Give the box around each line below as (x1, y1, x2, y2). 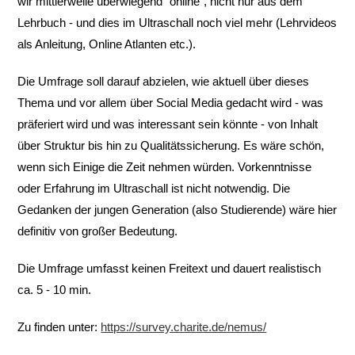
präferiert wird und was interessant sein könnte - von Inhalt (17, 117, 319, 132)
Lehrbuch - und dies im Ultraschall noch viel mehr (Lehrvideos (17, 16, 338, 30)
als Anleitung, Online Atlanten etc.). (17, 37, 197, 52)
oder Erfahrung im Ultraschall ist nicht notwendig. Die (17, 181, 291, 196)
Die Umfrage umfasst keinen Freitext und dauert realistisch (17, 261, 322, 276)
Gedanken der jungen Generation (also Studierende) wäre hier (17, 203, 338, 217)
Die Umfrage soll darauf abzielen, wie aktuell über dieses (17, 74, 310, 89)
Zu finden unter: (17, 320, 101, 334)
